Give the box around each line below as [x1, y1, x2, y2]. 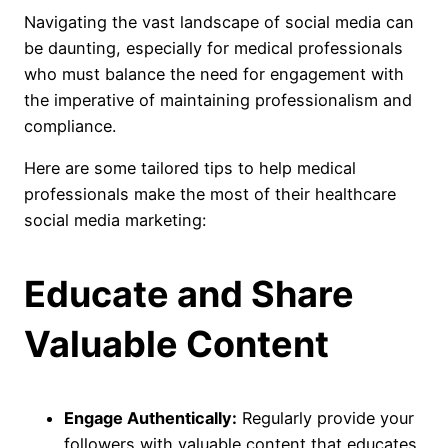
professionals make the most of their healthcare [24, 184, 396, 204]
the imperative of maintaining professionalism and [24, 89, 412, 110]
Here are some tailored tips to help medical [24, 158, 356, 178]
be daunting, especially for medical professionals [24, 37, 403, 58]
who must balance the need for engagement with [24, 63, 404, 84]
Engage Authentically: [64, 408, 237, 428]
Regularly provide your [237, 408, 414, 428]
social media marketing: [24, 210, 206, 230]
